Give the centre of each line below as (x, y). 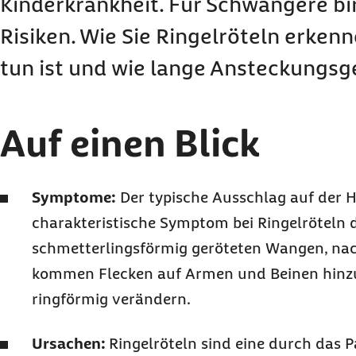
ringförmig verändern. (111, 299)
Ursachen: (70, 343)
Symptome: (74, 197)
